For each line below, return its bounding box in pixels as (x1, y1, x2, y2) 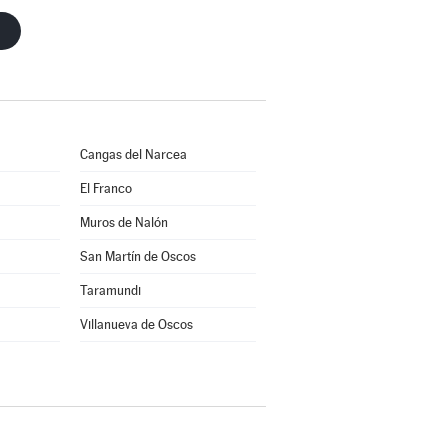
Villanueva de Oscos (79, 317, 193, 332)
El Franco (79, 181, 132, 196)
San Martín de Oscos (79, 249, 196, 264)
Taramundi (79, 283, 141, 298)
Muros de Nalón (79, 215, 168, 230)
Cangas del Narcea (79, 147, 187, 162)
